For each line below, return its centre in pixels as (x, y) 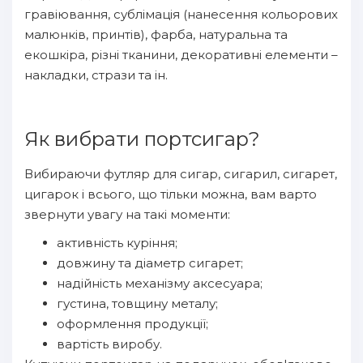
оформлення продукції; (132, 324)
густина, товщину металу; (137, 303)
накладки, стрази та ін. (96, 75)
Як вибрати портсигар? (142, 139)
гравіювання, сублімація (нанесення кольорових (181, 14)
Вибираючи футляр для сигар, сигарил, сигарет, (181, 174)
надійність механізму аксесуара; (160, 283)
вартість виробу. (109, 344)
